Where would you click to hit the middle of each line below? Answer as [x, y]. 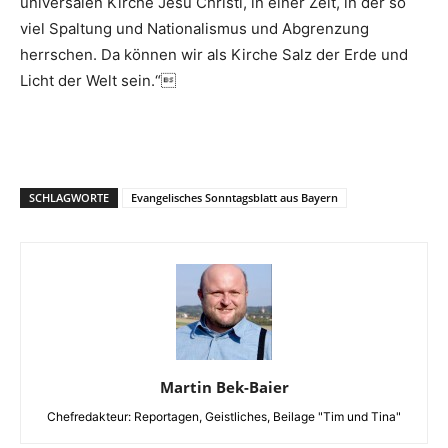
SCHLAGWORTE [69, 197]
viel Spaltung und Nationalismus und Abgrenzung [194, 28]
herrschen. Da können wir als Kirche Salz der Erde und [214, 54]
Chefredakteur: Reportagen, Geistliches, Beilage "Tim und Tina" [224, 416]
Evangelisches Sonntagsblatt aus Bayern [234, 197]
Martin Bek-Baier [224, 386]
